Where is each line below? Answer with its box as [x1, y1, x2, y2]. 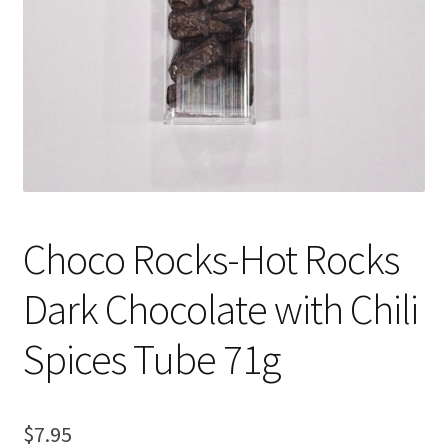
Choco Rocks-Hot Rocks [22, 232, 399, 285]
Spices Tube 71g [22, 332, 280, 385]
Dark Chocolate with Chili [22, 282, 418, 335]
